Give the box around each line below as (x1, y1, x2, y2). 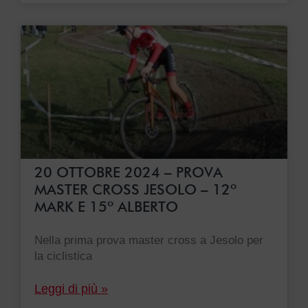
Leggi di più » (34, 282, 108, 296)
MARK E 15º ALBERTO (34, 198, 178, 216)
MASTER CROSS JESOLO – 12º (34, 181, 236, 199)
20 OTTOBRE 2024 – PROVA (34, 164, 223, 181)
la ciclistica (34, 250, 92, 263)
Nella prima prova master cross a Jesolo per (34, 234, 263, 247)
